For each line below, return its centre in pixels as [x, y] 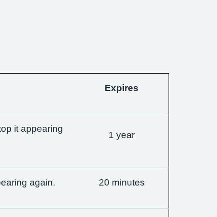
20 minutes [122, 182]
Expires [122, 88]
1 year [122, 135]
